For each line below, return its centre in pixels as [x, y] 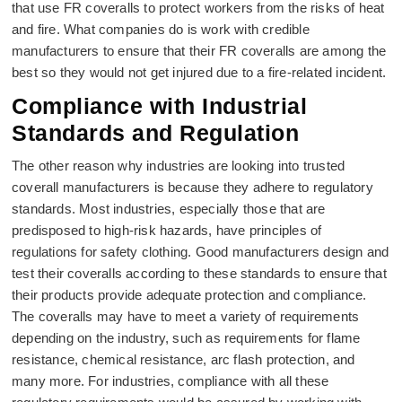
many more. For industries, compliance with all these [170, 381]
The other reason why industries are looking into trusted [179, 166]
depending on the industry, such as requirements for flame [186, 338]
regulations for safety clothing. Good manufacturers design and [201, 252]
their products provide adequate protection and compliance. [189, 295]
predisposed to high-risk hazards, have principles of [167, 230]
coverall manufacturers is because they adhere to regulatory [192, 187]
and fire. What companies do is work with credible [161, 29]
